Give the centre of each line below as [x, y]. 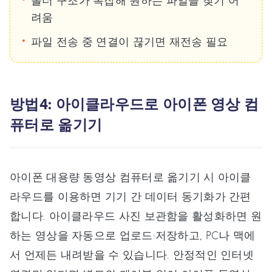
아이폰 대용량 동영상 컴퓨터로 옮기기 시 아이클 [131, 176]
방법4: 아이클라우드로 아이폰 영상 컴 [134, 104]
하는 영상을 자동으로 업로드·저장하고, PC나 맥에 [133, 235]
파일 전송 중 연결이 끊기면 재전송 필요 [130, 41]
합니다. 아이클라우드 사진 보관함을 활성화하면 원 [136, 215]
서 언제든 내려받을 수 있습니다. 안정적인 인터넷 [132, 254]
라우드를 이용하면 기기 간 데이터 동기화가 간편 [131, 196]
